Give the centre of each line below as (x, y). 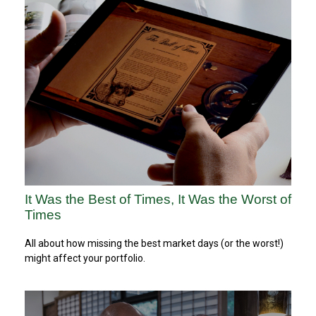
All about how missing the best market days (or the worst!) (154, 243)
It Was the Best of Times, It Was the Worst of (158, 199)
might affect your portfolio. (85, 258)
